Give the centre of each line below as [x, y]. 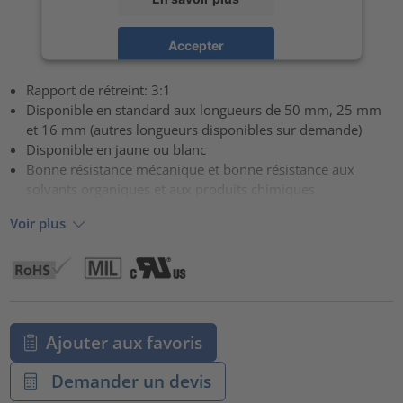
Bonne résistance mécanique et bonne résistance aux [191, 169]
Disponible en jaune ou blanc [116, 149]
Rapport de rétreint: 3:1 [99, 90]
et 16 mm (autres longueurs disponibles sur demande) [194, 129]
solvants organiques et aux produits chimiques [171, 188]
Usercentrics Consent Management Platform [228, 74]
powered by [105, 74]
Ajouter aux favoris [124, 342]
